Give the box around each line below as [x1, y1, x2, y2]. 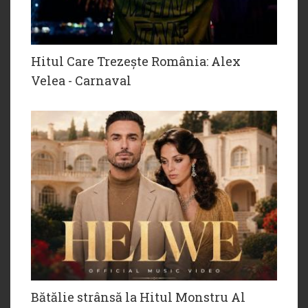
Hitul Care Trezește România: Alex [31, 52, 241, 69]
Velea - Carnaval [31, 71, 131, 89]
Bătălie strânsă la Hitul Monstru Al [31, 288, 245, 305]
